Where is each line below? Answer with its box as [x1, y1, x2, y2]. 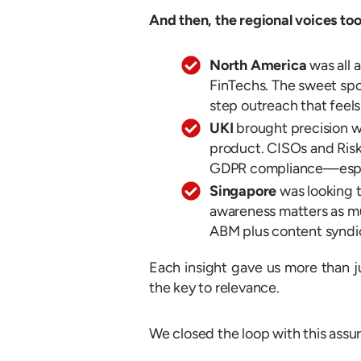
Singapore [210, 182, 277, 201]
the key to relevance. [149, 279, 280, 297]
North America [210, 56, 307, 75]
